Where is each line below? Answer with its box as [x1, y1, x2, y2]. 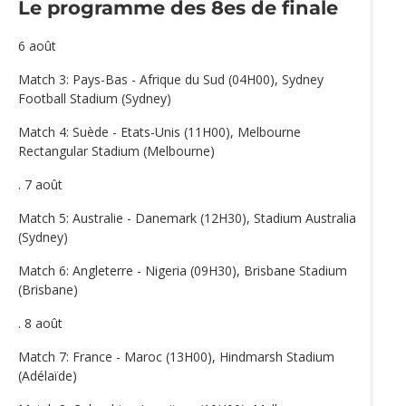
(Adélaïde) [18, 367, 77, 385]
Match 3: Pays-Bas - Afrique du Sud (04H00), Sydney [18, 71, 324, 89]
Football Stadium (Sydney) [18, 90, 171, 108]
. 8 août [18, 314, 63, 333]
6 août [18, 37, 56, 55]
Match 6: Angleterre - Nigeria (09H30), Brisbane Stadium [18, 262, 347, 280]
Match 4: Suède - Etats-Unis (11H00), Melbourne [18, 123, 301, 141]
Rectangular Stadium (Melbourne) [18, 142, 215, 160]
